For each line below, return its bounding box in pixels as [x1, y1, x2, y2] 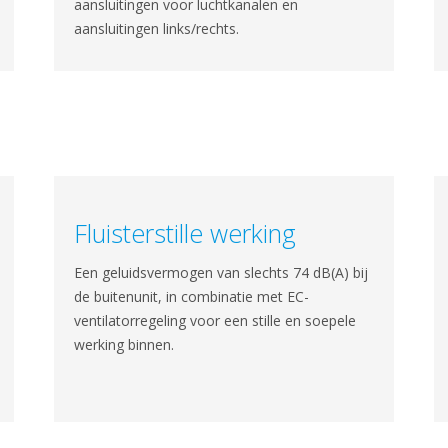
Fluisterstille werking [74, 216, 297, 250]
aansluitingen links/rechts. [74, 19, 240, 38]
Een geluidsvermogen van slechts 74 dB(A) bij [74, 263, 369, 282]
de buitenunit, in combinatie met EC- [74, 287, 310, 306]
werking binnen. [74, 335, 175, 354]
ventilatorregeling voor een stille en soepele [74, 311, 357, 330]
